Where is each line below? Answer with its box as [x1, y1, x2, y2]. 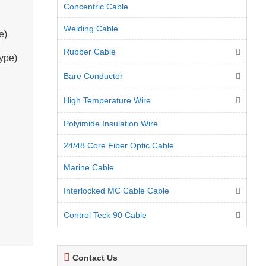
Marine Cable [64, 163, 114, 172]
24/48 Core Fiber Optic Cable [64, 141, 174, 150]
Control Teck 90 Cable [64, 210, 147, 220]
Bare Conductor [64, 71, 123, 81]
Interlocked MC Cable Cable [64, 186, 169, 195]
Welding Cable [64, 24, 118, 33]
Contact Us [72, 253, 118, 262]
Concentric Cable [64, 2, 128, 11]
